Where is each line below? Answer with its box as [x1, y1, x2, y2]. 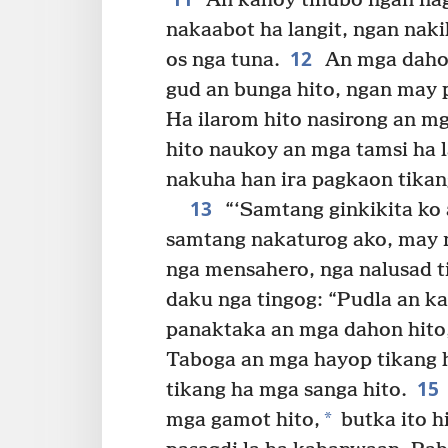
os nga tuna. [166, 48, 280, 72]
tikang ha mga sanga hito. [166, 378, 407, 402]
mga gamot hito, [166, 408, 320, 432]
